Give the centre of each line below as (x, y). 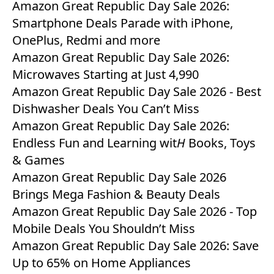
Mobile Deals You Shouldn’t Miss (104, 229)
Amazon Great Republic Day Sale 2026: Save (135, 246)
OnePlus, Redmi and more (86, 40)
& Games (39, 160)
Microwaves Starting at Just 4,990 (106, 75)
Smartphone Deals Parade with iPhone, (123, 23)
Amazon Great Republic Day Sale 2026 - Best (137, 92)
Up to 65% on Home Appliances (102, 263)
